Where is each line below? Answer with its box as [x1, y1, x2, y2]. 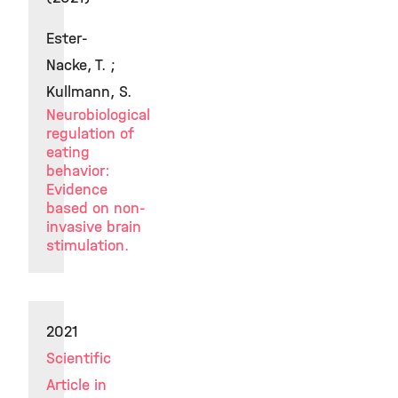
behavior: [46, 162, 110, 180]
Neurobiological [46, 106, 150, 124]
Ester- [46, 29, 88, 48]
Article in [46, 376, 107, 394]
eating [46, 143, 90, 162]
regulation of [46, 124, 134, 143]
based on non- [46, 199, 146, 218]
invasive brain [46, 218, 141, 236]
